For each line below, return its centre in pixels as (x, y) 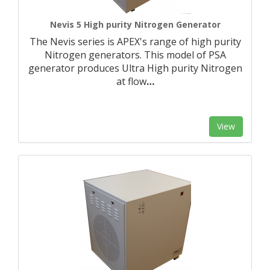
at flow (131, 81)
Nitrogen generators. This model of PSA (135, 55)
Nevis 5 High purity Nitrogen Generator (135, 24)
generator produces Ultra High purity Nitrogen (135, 68)
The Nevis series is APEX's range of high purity (135, 42)
